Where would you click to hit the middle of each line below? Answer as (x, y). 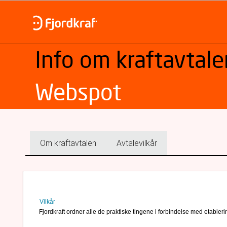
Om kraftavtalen (68, 143)
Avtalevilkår (137, 143)
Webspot (78, 92)
